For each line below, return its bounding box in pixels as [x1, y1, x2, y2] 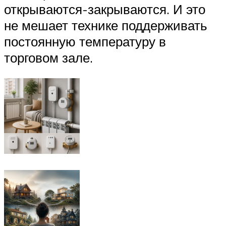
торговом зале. [4, 49, 93, 66]
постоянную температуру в [4, 33, 166, 49]
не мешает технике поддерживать [4, 17, 207, 33]
